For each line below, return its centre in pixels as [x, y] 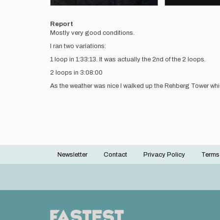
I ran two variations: [78, 46]
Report [62, 24]
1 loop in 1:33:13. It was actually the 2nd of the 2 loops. [128, 59]
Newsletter [72, 155]
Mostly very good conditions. [93, 33]
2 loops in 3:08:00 [76, 73]
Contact [115, 155]
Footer [71, 161]
